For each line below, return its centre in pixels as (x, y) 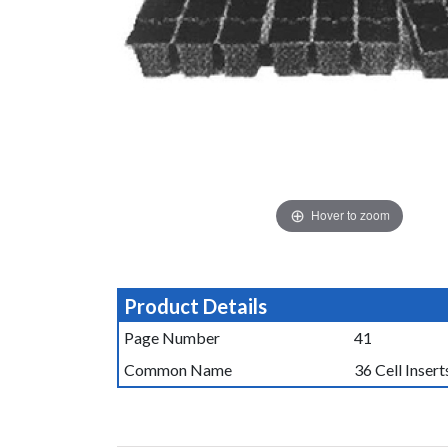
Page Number (171, 337)
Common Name (177, 369)
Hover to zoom (350, 215)
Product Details (195, 305)
